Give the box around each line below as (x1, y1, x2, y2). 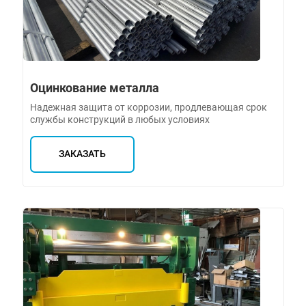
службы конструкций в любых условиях (29, 113, 210, 125)
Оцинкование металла (29, 80, 159, 95)
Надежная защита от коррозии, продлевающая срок (29, 101, 267, 113)
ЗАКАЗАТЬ (58, 148, 106, 161)
